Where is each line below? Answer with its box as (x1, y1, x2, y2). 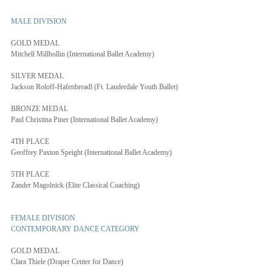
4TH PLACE (11, 137, 49, 146)
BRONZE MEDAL (11, 104, 68, 113)
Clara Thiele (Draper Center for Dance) (11, 257, 123, 266)
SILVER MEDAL (11, 72, 64, 80)
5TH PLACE (11, 170, 49, 178)
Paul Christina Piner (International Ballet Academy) (11, 115, 158, 124)
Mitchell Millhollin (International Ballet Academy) (11, 50, 154, 58)
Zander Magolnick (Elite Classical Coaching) (11, 181, 140, 189)
